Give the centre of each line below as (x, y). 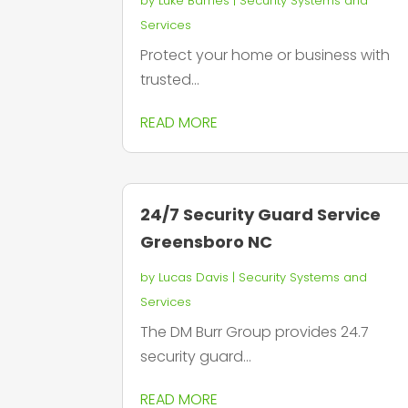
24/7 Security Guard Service (261, 214)
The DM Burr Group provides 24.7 (255, 331)
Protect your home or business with (265, 56)
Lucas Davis (194, 277)
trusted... (170, 80)
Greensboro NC (207, 241)
